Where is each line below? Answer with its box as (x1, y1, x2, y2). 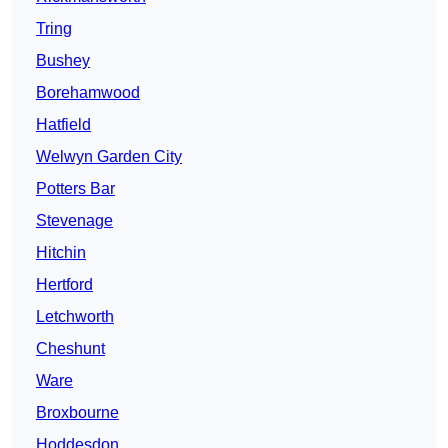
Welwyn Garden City (36, 148, 182, 166)
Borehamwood (36, 84, 140, 102)
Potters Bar (36, 180, 115, 198)
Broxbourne (36, 404, 119, 422)
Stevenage (36, 212, 113, 230)
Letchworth (36, 308, 114, 326)
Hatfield (36, 116, 91, 134)
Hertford (36, 276, 93, 294)
